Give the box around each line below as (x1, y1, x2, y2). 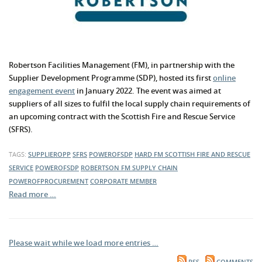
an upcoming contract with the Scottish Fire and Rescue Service (9, 111, 235, 122)
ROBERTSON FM (81, 163, 132, 173)
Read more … (9, 189, 56, 200)
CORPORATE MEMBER (90, 177, 157, 186)
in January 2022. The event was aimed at (75, 85, 221, 96)
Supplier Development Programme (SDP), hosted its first (9, 73, 213, 84)
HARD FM (135, 150, 165, 159)
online (213, 73, 236, 84)
